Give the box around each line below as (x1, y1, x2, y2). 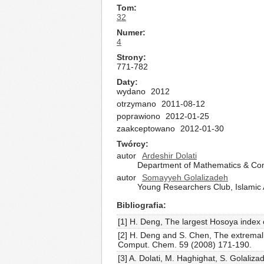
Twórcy (117, 139, 146, 148)
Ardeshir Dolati (142, 151, 197, 160)
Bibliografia (117, 200, 163, 210)
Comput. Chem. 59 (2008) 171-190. (118, 240, 252, 249)
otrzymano (117, 99, 156, 108)
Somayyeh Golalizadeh (142, 173, 228, 182)
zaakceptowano (117, 124, 175, 133)
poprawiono (117, 111, 160, 121)
